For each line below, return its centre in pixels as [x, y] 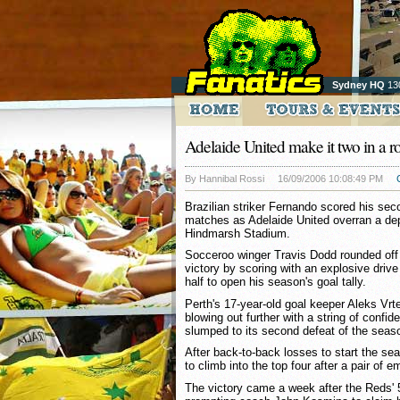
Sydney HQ [358, 85]
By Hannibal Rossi [225, 179]
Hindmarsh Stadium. [237, 233]
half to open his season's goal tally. [275, 282]
